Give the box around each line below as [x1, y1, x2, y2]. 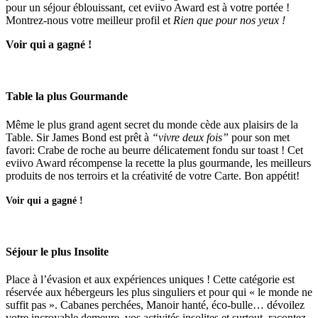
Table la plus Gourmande [6, 90, 128, 103]
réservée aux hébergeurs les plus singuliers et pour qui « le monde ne [6, 286, 312, 299]
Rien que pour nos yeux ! [173, 14, 285, 27]
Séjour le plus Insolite [6, 245, 109, 258]
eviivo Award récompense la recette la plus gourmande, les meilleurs [6, 156, 311, 169]
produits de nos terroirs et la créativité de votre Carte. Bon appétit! [6, 169, 300, 182]
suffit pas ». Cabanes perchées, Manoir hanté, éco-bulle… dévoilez [6, 299, 305, 312]
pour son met [229, 131, 290, 143]
